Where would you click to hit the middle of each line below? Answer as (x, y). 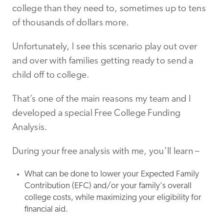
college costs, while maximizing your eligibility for (113, 198)
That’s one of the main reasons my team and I (102, 99)
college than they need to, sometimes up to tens (109, 9)
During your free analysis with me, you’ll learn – (106, 152)
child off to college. (51, 76)
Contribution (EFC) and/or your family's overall (108, 186)
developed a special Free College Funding (96, 114)
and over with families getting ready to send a (103, 61)
